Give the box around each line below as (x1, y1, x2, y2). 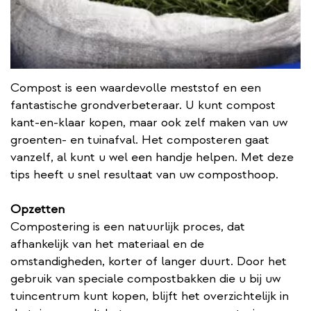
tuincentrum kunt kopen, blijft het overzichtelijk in (10, 288, 289, 303)
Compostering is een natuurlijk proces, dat (10, 219, 245, 234)
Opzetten (10, 201, 65, 217)
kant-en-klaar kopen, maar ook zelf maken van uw (10, 115, 287, 130)
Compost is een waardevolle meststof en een (10, 80, 261, 95)
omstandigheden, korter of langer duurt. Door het (10, 253, 287, 269)
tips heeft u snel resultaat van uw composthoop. (10, 167, 278, 182)
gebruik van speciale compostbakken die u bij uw (10, 271, 280, 286)
